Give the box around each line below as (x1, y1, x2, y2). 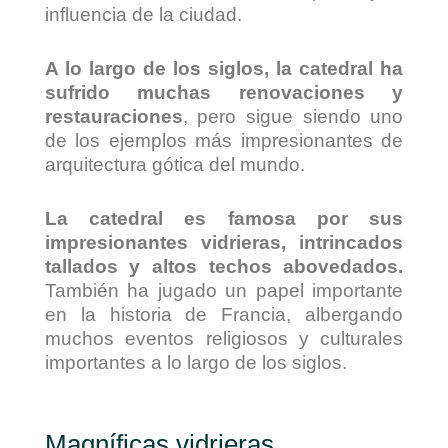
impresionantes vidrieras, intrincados (44, 232, 404, 254)
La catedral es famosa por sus (44, 208, 404, 230)
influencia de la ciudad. (44, 3, 247, 25)
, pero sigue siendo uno (182, 106, 404, 128)
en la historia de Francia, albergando (44, 304, 404, 326)
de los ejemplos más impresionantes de (44, 130, 404, 152)
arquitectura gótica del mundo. (44, 154, 310, 176)
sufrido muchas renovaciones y (44, 82, 404, 104)
